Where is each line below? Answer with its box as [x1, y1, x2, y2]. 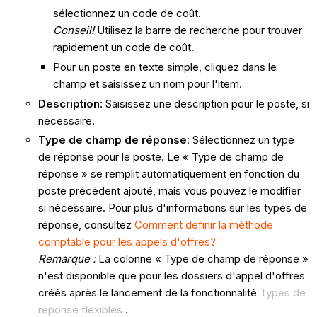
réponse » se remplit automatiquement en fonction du [38, 167, 299, 181]
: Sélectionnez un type [186, 133, 294, 147]
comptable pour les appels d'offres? [38, 235, 216, 249]
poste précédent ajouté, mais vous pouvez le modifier [38, 184, 301, 198]
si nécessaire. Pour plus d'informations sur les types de [38, 201, 307, 215]
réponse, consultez [38, 218, 134, 232]
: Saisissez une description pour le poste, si [99, 96, 309, 110]
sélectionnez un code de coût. [52, 6, 201, 21]
